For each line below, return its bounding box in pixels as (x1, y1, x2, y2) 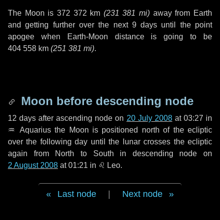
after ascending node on (36, 114, 127, 122)
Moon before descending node (18, 94, 193, 108)
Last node (57, 189, 96, 199)
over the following (8, 137, 75, 146)
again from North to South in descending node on (8, 149, 212, 158)
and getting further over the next (8, 21, 132, 29)
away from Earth (150, 9, 213, 17)
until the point (157, 21, 213, 29)
